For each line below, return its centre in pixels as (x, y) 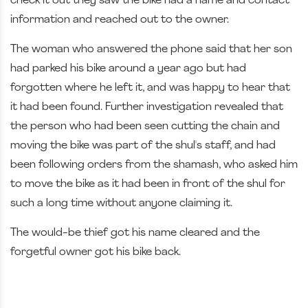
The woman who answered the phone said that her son (151, 49)
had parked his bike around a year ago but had (128, 68)
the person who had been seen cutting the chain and (145, 126)
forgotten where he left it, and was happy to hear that (150, 88)
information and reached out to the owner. (121, 20)
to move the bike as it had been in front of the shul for (148, 184)
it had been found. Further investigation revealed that (147, 107)
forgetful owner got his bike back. (97, 252)
